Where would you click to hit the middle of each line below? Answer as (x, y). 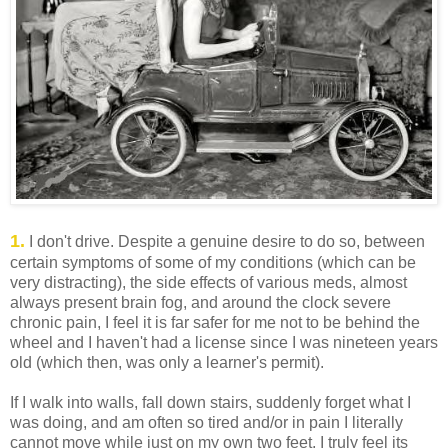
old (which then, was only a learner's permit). (167, 362)
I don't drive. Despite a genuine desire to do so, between (225, 241)
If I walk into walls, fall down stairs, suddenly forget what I (210, 402)
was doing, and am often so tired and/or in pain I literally (206, 422)
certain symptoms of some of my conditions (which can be (213, 262)
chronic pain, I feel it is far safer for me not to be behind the (215, 322)
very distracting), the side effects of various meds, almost (208, 282)
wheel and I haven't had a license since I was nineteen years (224, 342)
